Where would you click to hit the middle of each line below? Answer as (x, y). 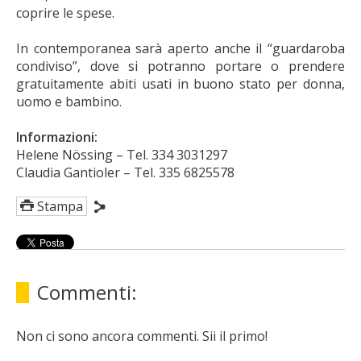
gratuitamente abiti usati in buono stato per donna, (180, 84)
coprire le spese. (65, 13)
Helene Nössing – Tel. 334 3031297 (122, 155)
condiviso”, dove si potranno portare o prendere (180, 66)
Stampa (60, 206)
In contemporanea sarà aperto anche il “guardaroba (180, 48)
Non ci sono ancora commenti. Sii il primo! (142, 336)
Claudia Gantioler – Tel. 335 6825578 (125, 172)
